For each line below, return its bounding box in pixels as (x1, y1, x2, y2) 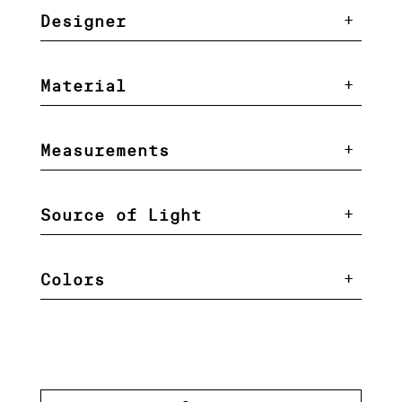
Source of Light (39, 205, 202, 226)
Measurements (39, 140, 170, 162)
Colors (39, 269, 105, 291)
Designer (39, 11, 127, 32)
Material (39, 75, 127, 97)
